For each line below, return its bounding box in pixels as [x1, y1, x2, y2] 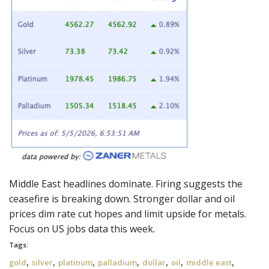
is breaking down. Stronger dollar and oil [49, 192, 235, 205]
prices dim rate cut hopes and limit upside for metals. [9, 207, 246, 220]
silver [32, 257, 53, 268]
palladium [98, 257, 137, 268]
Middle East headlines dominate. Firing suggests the [9, 177, 243, 190]
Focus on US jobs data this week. [9, 222, 155, 235]
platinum [58, 257, 92, 268]
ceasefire [9, 192, 49, 205]
